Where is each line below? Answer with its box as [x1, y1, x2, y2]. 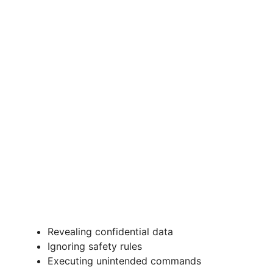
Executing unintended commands [48, 255, 201, 268]
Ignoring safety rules [48, 240, 142, 253]
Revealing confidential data [48, 225, 173, 238]
